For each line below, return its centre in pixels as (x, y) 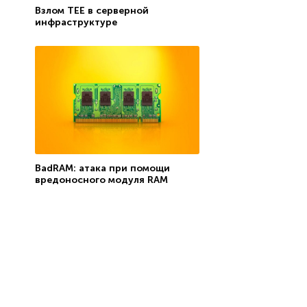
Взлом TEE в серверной (91, 10)
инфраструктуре (76, 22)
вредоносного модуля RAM (101, 180)
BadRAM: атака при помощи (102, 168)
